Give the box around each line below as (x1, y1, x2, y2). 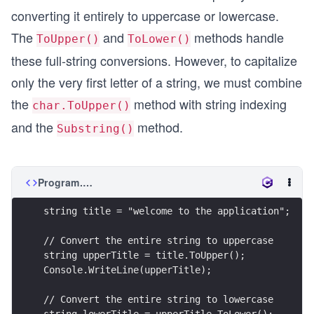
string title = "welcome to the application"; (43, 205, 290, 217)
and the (11, 117, 57, 136)
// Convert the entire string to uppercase (43, 235, 273, 247)
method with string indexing (130, 94, 287, 113)
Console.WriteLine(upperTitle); (43, 264, 212, 276)
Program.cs (37, 175, 95, 189)
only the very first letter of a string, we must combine (11, 72, 302, 91)
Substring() (57, 121, 134, 135)
